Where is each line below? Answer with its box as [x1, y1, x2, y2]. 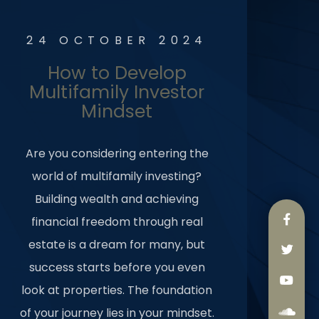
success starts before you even [28, 259, 205, 276]
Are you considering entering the [25, 145, 209, 162]
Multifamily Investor [29, 80, 205, 105]
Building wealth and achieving [35, 191, 199, 207]
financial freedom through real [31, 214, 203, 230]
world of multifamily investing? [32, 168, 202, 184]
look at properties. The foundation [21, 282, 213, 298]
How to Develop [47, 61, 187, 85]
